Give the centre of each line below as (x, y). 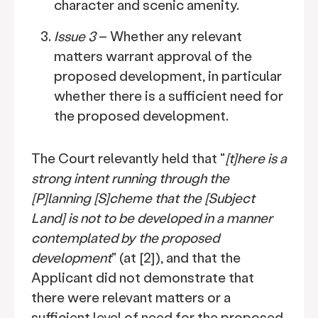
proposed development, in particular (168, 76)
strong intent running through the (130, 178)
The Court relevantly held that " (128, 158)
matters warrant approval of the (153, 56)
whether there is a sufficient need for (169, 95)
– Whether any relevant (169, 36)
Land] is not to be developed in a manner (152, 218)
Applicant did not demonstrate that (143, 277)
